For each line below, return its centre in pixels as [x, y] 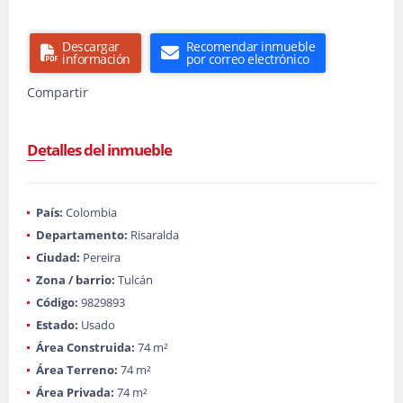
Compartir [58, 92]
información [96, 59]
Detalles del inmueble [99, 150]
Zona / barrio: [76, 280]
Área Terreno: [77, 370]
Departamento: [82, 235]
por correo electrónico [247, 59]
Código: [57, 302]
